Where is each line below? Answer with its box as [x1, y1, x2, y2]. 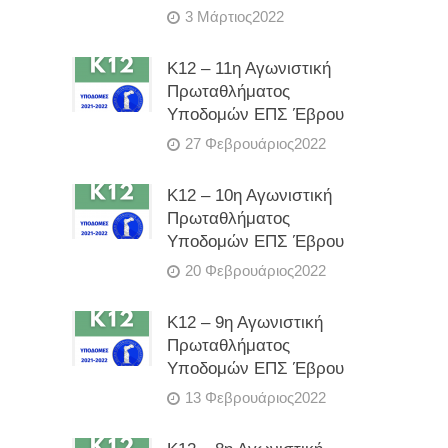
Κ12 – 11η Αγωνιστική [167, 59, 332, 78]
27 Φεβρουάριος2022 [185, 135, 327, 152]
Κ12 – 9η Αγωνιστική [167, 313, 324, 332]
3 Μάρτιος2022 [185, 8, 285, 25]
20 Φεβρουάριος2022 [185, 262, 327, 279]
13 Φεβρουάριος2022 [185, 389, 327, 406]
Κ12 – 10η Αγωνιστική [167, 186, 333, 205]
